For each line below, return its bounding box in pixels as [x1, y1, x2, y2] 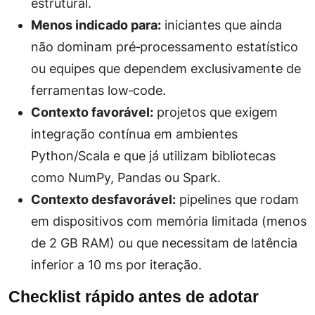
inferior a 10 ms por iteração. [31, 257, 202, 272]
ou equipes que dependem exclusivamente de [31, 61, 301, 76]
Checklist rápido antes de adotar [8, 288, 259, 306]
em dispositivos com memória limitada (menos [31, 214, 307, 229]
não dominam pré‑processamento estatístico [31, 39, 298, 54]
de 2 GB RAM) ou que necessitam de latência [31, 236, 297, 250]
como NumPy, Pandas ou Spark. [31, 170, 221, 185]
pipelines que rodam [176, 192, 299, 207]
